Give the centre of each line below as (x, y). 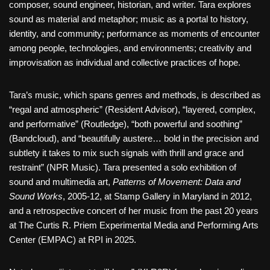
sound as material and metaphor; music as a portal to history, (129, 19)
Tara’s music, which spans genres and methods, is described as (135, 95)
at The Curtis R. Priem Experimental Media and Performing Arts (134, 225)
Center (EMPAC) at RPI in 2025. (73, 240)
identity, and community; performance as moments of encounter (134, 33)
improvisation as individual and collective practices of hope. (125, 62)
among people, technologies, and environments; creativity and (130, 48)
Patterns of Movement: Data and (177, 182)
